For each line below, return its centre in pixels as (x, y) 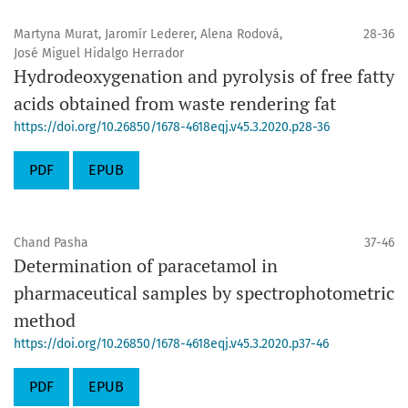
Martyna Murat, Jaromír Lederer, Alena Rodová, (148, 34)
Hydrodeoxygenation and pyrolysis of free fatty (204, 76)
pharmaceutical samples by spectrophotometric (204, 293)
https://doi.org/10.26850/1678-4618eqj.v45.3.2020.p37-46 (171, 344)
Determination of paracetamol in (146, 265)
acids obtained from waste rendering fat (175, 103)
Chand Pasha (51, 243)
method (45, 320)
